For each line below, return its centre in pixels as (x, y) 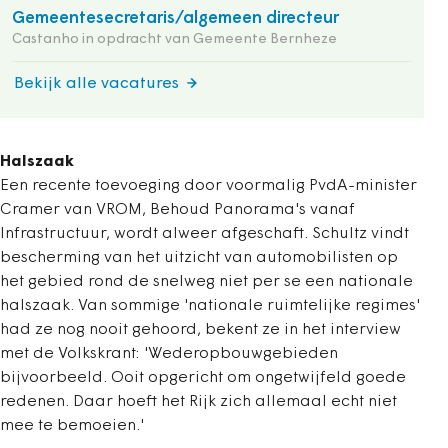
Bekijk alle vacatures (96, 84)
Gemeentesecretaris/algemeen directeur (175, 18)
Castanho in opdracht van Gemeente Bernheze (174, 39)
